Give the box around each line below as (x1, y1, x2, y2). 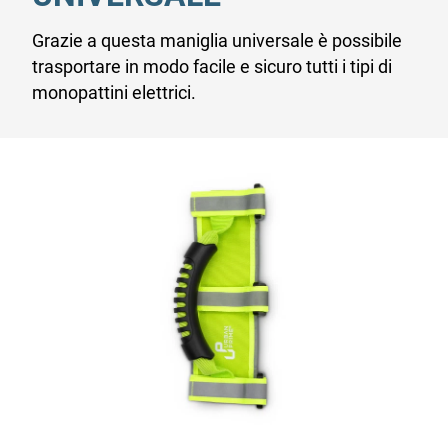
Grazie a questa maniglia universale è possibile (32, 30, 402, 52)
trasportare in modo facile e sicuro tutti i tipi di (32, 56, 392, 78)
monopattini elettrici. (32, 82, 196, 104)
